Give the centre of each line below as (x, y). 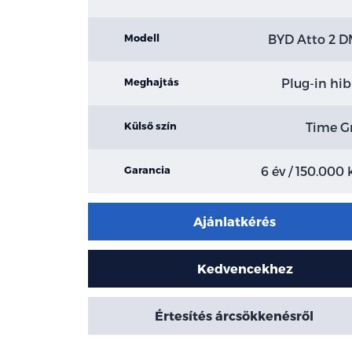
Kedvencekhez (246, 269)
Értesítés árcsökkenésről (235, 316)
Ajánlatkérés (234, 222)
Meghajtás (152, 82)
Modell (142, 38)
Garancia (148, 170)
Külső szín (151, 126)
